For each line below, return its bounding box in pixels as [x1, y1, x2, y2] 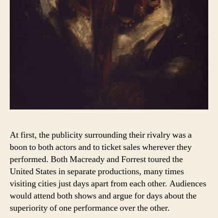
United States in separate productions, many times [10, 165, 184, 177]
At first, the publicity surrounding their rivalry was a [10, 129, 192, 141]
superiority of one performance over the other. [10, 202, 170, 214]
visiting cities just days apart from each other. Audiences [10, 178, 206, 189]
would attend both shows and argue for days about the [10, 190, 197, 201]
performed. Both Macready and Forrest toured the [10, 153, 183, 165]
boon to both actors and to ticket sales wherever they [10, 141, 192, 153]
